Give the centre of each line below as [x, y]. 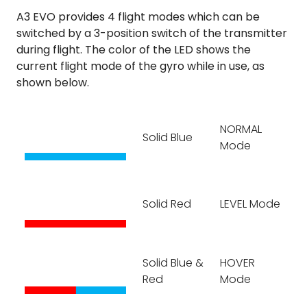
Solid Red [167, 204]
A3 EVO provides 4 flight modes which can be [138, 17]
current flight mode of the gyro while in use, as [140, 66]
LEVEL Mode [250, 204]
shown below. [53, 83]
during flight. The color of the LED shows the [134, 50]
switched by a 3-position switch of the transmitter [152, 34]
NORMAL [241, 130]
